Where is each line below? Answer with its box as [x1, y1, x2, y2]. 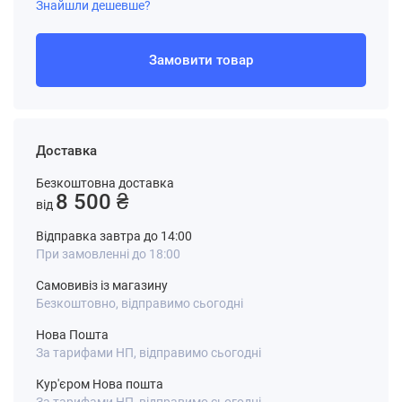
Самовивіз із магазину [36, 278, 168, 293]
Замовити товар [149, 52, 253, 68]
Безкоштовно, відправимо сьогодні [36, 296, 243, 310]
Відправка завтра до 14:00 [36, 229, 192, 243]
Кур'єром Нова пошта [36, 377, 163, 391]
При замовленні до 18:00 [36, 247, 180, 261]
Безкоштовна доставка [36, 176, 174, 190]
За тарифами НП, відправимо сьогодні [36, 345, 261, 360]
